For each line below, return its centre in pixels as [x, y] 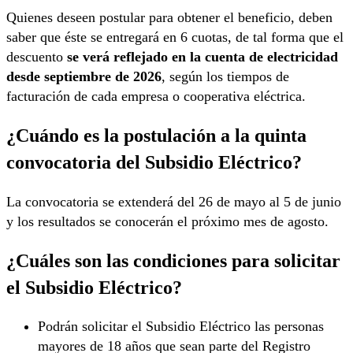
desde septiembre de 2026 [84, 77]
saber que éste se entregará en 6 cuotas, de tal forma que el [175, 37]
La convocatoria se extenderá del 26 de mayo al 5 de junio [174, 201]
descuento [37, 57]
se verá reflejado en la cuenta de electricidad [203, 57]
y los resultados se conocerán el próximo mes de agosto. [167, 221]
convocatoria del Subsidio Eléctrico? [154, 162]
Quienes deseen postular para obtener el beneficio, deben [169, 18]
